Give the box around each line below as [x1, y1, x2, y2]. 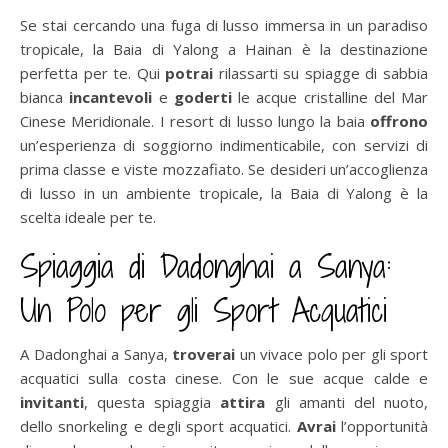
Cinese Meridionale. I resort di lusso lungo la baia [20, 110, 370, 131]
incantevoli [69, 86, 153, 107]
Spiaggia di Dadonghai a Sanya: [20, 243, 391, 288]
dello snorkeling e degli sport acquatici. [20, 415, 297, 436]
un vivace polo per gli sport [235, 343, 428, 364]
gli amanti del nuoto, [265, 391, 429, 412]
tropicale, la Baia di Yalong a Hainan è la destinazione [20, 38, 428, 59]
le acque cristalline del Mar [231, 86, 428, 107]
